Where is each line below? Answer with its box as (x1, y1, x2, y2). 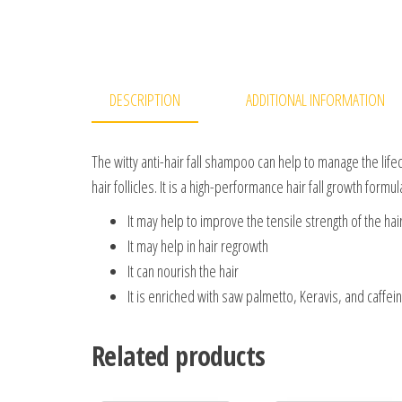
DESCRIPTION (109, 88, 180, 110)
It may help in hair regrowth (127, 234, 268, 257)
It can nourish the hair (127, 259, 239, 282)
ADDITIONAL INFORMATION (246, 88, 385, 110)
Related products (92, 336, 266, 374)
